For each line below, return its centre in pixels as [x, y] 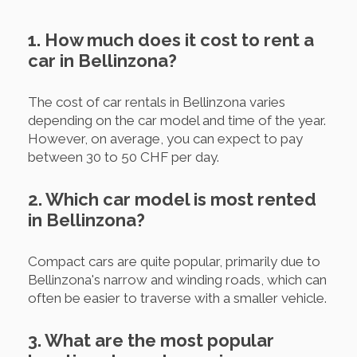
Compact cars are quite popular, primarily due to [174, 261]
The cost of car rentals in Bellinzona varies [157, 102]
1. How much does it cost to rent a [171, 39]
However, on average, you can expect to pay [165, 138]
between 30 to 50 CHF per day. [124, 157]
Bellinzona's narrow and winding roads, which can [177, 279]
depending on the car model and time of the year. [177, 120]
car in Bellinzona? [102, 60]
